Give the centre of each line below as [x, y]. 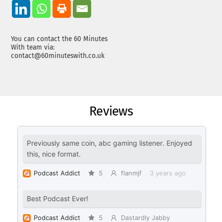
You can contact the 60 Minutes [59, 39]
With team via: [33, 48]
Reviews [111, 111]
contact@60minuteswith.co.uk [58, 56]
